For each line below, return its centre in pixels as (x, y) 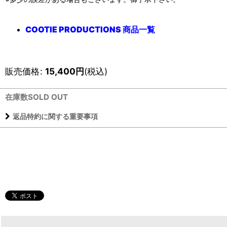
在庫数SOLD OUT (36, 97)
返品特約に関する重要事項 (55, 117)
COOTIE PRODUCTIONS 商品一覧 (90, 30)
